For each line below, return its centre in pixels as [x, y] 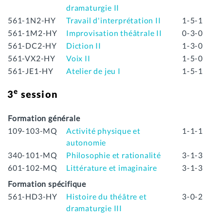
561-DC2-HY [32, 45]
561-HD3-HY [33, 196]
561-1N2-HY [32, 20]
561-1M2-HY [33, 33]
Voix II [78, 58]
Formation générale [44, 118]
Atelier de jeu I [93, 71]
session [38, 94]
